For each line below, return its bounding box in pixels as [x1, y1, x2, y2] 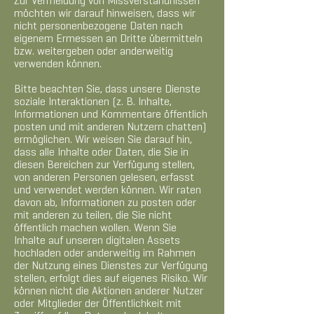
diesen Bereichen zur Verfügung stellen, [14, 161, 195, 170]
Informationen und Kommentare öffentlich [14, 110, 207, 120]
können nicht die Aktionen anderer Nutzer [14, 287, 203, 296]
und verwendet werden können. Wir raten [14, 186, 201, 196]
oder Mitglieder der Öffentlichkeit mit [14, 299, 182, 309]
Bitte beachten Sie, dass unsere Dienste [14, 85, 200, 95]
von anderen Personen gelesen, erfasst [14, 173, 194, 183]
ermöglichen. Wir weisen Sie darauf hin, [14, 135, 192, 145]
